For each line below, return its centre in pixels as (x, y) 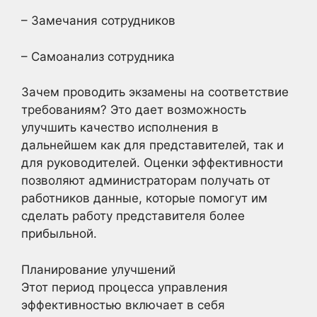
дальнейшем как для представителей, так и (152, 145)
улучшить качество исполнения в (120, 127)
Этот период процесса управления (125, 287)
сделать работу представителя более (133, 216)
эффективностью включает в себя (123, 305)
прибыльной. (59, 234)
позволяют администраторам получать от (146, 180)
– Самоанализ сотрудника (98, 56)
